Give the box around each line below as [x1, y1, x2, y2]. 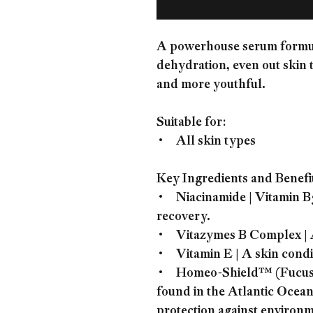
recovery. [156, 208, 210, 224]
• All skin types [156, 132, 256, 149]
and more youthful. [156, 75, 265, 92]
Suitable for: [156, 113, 226, 130]
